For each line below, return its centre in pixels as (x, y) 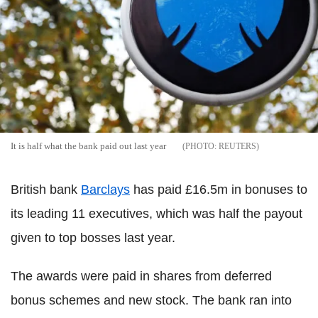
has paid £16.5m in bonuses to (219, 189)
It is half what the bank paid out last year (88, 146)
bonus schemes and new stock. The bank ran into (151, 300)
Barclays (105, 189)
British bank (46, 189)
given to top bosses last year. (93, 237)
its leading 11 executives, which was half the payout (157, 213)
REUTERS (237, 146)
